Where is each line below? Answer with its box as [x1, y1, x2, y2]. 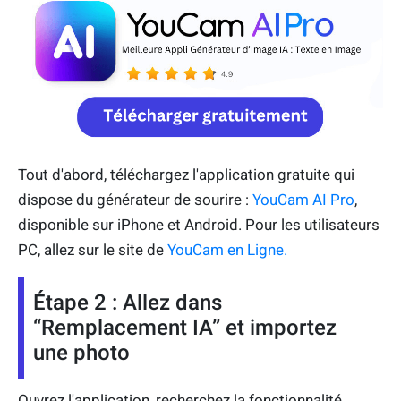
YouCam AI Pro [252, 191, 354, 209]
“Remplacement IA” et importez [33, 315, 337, 341]
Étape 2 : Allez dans [33, 290, 222, 316]
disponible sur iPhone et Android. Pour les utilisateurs [18, 216, 380, 235]
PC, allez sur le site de [18, 241, 164, 260]
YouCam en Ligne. [164, 241, 287, 260]
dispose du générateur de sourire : [18, 191, 252, 209]
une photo [33, 340, 130, 366]
